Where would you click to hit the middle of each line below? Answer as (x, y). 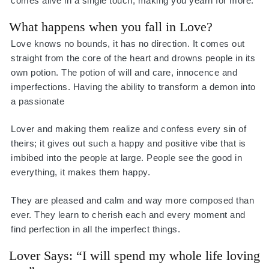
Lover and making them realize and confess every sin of (129, 129)
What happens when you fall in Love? (111, 26)
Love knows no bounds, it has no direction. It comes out (128, 44)
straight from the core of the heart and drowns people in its (133, 58)
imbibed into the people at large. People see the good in (127, 158)
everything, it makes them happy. (82, 172)
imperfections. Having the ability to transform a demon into (133, 87)
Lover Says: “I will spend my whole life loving (134, 255)
